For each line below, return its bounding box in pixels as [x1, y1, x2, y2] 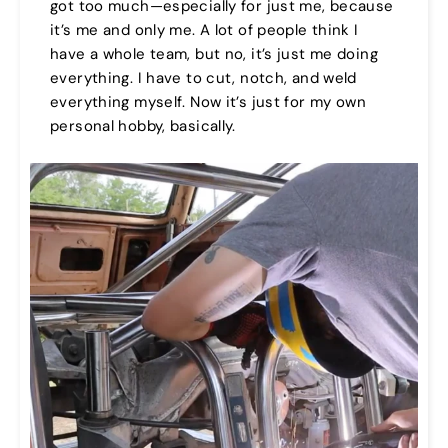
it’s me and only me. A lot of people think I [50, 20, 359, 41]
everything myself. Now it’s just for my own [50, 92, 367, 113]
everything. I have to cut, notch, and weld [50, 68, 357, 89]
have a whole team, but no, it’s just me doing [50, 44, 378, 65]
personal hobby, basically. [50, 116, 236, 137]
